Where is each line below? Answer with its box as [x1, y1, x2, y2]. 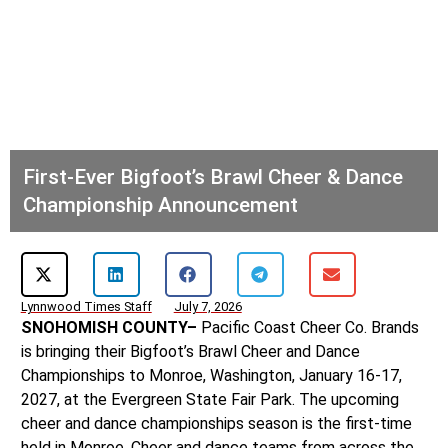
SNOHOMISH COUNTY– [20, 317, 201, 337]
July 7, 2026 [173, 298, 242, 314]
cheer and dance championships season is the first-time [20, 413, 412, 433]
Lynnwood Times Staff [20, 298, 152, 314]
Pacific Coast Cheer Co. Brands [200, 317, 419, 337]
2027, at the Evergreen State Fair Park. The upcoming [20, 389, 399, 409]
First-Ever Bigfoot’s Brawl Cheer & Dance [22, 164, 403, 189]
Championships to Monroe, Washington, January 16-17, [20, 365, 402, 385]
